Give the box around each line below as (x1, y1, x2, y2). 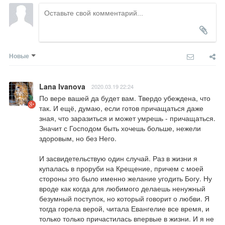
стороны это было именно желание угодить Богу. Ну (39, 173, 212, 183)
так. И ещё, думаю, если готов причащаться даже (39, 102, 203, 113)
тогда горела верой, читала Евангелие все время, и (39, 203, 209, 213)
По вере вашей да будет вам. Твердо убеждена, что (39, 92, 210, 103)
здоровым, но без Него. (39, 133, 117, 143)
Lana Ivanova (39, 81, 85, 91)
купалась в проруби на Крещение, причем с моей (39, 163, 203, 173)
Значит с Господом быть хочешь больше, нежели (39, 123, 201, 133)
